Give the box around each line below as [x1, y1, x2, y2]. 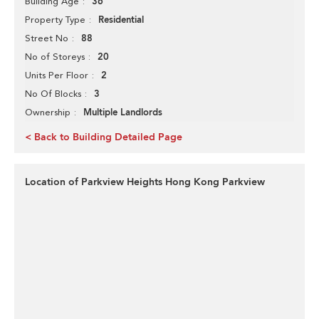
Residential [98, 14, 144, 26]
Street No [25, 33, 68, 43]
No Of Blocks [25, 88, 81, 99]
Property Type [25, 14, 85, 25]
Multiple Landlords [83, 106, 162, 119]
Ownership [25, 107, 70, 117]
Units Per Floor [25, 70, 88, 80]
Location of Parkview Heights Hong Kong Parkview [25, 175, 265, 189]
